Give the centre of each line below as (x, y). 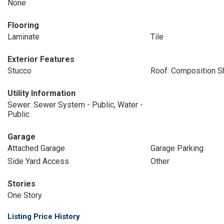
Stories (21, 184)
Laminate (23, 37)
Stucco (19, 71)
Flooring (23, 25)
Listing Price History (44, 216)
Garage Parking (177, 148)
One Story (25, 195)
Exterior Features (41, 59)
